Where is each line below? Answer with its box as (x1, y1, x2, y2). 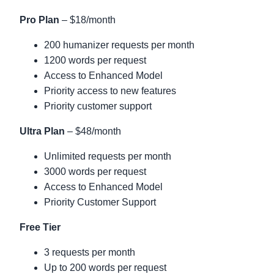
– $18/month (59, 15, 116, 25)
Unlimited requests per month (44, 151, 171, 161)
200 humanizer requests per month (44, 40, 194, 50)
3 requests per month (44, 247, 135, 257)
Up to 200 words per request (44, 262, 166, 273)
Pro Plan (20, 15, 59, 25)
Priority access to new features (44, 86, 176, 96)
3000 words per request (44, 166, 146, 177)
